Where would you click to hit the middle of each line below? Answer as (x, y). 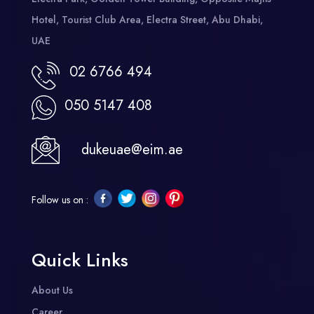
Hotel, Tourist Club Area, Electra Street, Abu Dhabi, (147, 19)
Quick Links (80, 260)
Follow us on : (60, 200)
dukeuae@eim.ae (132, 149)
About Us (52, 290)
